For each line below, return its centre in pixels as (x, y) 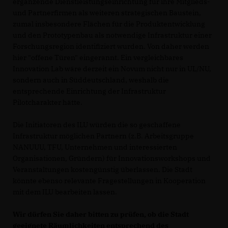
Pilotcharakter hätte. (48, 102)
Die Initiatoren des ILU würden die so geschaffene (97, 125)
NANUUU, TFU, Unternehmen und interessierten (95, 147)
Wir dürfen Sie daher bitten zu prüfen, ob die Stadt (101, 214)
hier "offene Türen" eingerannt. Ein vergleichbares (98, 58)
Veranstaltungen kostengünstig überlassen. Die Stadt (103, 169)
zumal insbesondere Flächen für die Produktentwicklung (109, 24)
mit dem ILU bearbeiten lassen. (65, 192)
